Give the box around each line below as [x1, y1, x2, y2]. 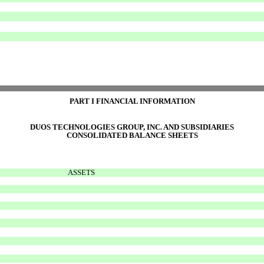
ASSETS [68, 167, 95, 177]
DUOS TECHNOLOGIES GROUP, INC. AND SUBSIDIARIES [30, 122, 234, 131]
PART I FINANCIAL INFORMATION [69, 96, 195, 105]
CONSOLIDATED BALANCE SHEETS [66, 130, 198, 140]
